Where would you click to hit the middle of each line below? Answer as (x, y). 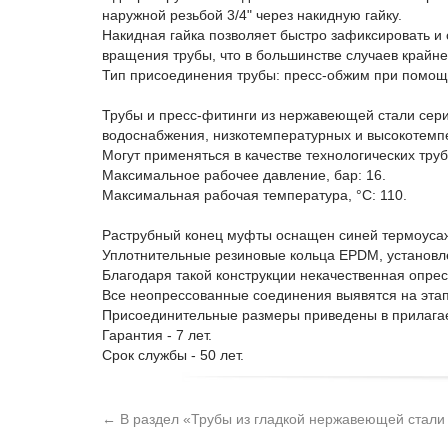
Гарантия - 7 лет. (157, 335)
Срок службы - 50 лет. (173, 355)
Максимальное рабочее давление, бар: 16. (244, 175)
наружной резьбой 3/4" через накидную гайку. (252, 15)
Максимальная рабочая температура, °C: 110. (254, 195)
